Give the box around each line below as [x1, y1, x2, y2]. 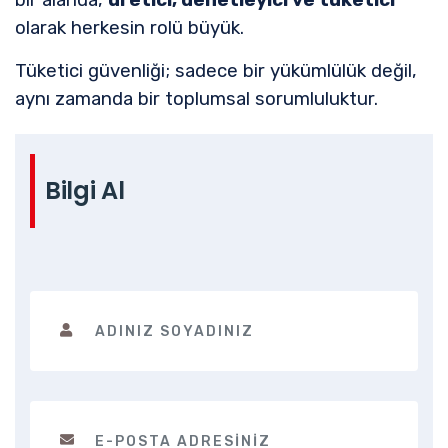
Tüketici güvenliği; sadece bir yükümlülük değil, [15, 59, 417, 82]
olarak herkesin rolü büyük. [15, 16, 244, 39]
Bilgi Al [45, 173, 125, 207]
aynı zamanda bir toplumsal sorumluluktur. [15, 87, 378, 110]
